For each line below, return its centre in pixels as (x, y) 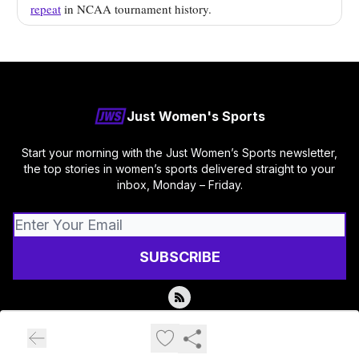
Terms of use (210, 334)
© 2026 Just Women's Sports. (179, 321)
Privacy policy (152, 334)
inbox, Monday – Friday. (179, 185)
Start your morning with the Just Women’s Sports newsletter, (179, 153)
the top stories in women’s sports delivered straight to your (179, 169)
